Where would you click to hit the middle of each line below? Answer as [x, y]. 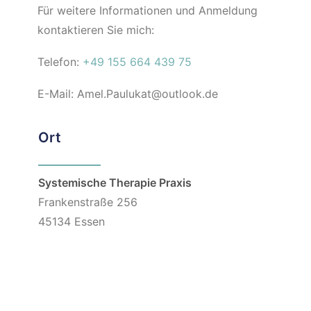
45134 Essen [72, 221]
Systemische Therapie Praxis [115, 183]
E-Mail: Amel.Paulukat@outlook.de [128, 94]
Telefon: [60, 62]
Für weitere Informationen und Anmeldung [148, 10]
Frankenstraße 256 [88, 202]
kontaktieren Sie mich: [96, 30]
